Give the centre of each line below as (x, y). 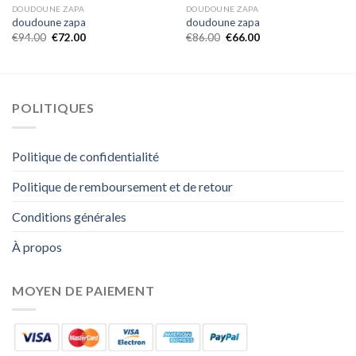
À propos (37, 246)
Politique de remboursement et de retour (122, 186)
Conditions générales (69, 216)
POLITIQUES (53, 108)
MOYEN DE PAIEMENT (83, 290)
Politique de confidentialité (85, 156)
